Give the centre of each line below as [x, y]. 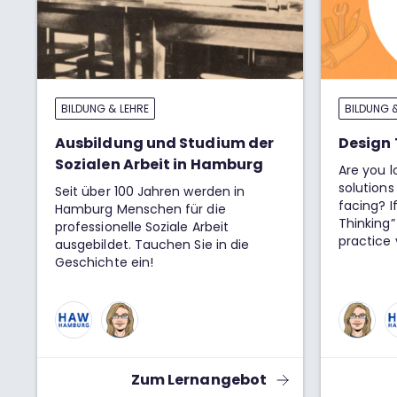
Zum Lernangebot [198, 380]
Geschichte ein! [105, 262]
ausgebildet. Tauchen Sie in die [152, 245]
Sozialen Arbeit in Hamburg [160, 164]
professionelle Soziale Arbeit [142, 227]
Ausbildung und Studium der [165, 143]
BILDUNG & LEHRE [105, 109]
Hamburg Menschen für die [140, 209]
